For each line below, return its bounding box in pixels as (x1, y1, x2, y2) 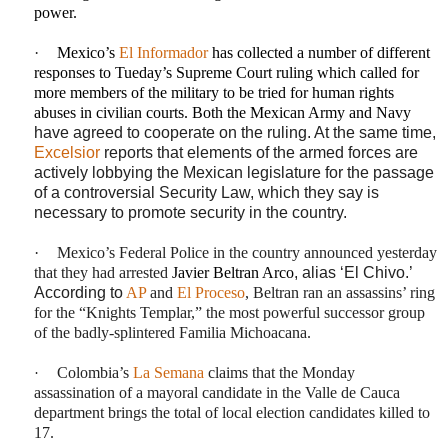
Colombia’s (57, 363, 133, 381)
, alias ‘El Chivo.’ (294, 263, 412, 281)
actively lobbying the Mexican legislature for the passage (34, 163, 434, 181)
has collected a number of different (208, 43, 430, 61)
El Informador (119, 43, 208, 61)
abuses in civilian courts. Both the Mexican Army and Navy (34, 103, 411, 121)
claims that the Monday (204, 363, 355, 381)
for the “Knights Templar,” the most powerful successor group (34, 303, 425, 321)
